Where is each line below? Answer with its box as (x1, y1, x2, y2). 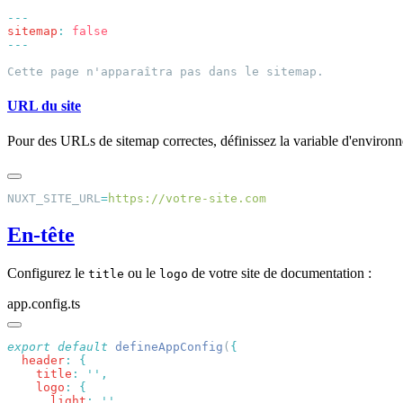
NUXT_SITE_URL (7, 191, 101, 205)
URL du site (7, 97, 81, 113)
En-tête (7, 222, 75, 246)
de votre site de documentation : (188, 264, 372, 281)
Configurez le (7, 264, 88, 281)
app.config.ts (7, 295, 80, 311)
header (7, 353, 65, 367)
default (50, 339, 108, 354)
